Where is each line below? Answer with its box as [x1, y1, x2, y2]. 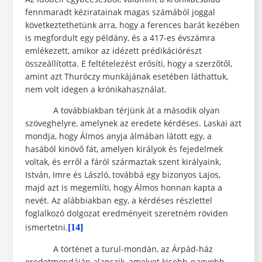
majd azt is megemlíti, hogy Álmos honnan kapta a [25, 182, 222, 194]
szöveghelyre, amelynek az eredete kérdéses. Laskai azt [25, 118, 242, 129]
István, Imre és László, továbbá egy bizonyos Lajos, [25, 169, 220, 181]
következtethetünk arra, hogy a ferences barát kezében [25, 19, 240, 31]
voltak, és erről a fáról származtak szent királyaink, [25, 156, 221, 168]
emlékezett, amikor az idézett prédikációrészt [25, 45, 202, 57]
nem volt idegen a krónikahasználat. [25, 84, 167, 95]
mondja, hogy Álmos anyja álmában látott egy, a [25, 130, 212, 142]
